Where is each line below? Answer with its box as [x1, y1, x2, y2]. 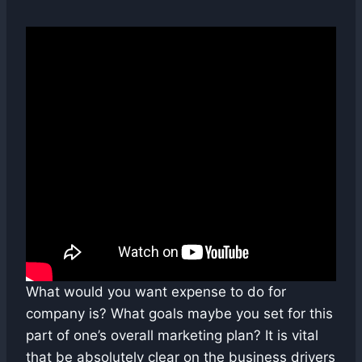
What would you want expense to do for [26, 284, 286, 301]
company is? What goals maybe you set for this [26, 305, 333, 322]
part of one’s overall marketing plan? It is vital [26, 327, 318, 344]
